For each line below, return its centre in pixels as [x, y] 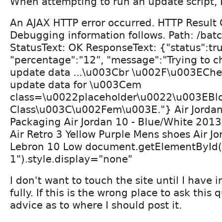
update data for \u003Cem [76, 84]
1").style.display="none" [71, 159]
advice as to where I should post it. [96, 205]
